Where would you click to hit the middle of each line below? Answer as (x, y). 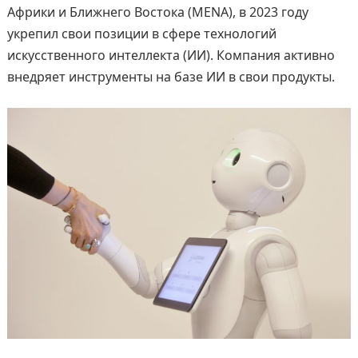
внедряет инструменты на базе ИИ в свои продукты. (171, 77)
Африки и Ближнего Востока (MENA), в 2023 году (157, 12)
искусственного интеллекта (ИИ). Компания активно (171, 55)
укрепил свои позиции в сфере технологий (141, 34)
